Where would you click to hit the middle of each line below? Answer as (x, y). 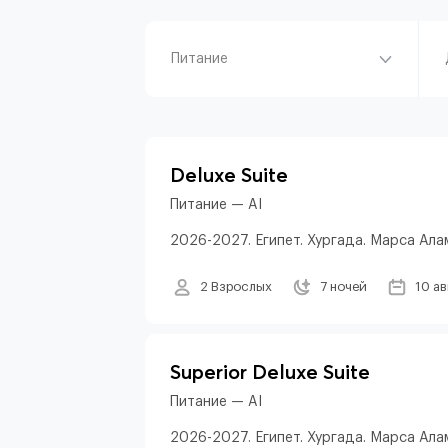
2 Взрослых (236, 286)
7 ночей (343, 286)
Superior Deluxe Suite (270, 371)
